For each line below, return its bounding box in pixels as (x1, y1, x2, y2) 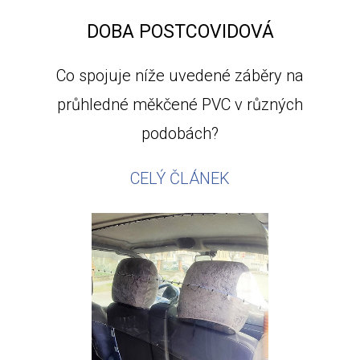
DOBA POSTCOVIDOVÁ (86, 21, 274, 43)
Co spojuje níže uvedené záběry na (56, 66, 304, 85)
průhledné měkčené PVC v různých (57, 95, 303, 114)
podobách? (141, 124, 219, 143)
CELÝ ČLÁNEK (130, 169, 230, 188)
